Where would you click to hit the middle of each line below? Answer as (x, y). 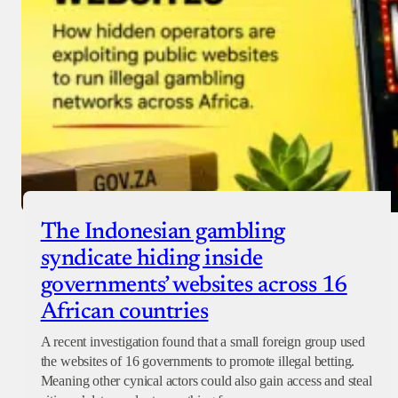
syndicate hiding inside (151, 259)
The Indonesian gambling (163, 232)
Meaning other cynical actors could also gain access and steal (206, 380)
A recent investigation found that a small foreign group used (203, 341)
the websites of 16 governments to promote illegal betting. (198, 361)
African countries (124, 312)
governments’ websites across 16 (194, 286)
